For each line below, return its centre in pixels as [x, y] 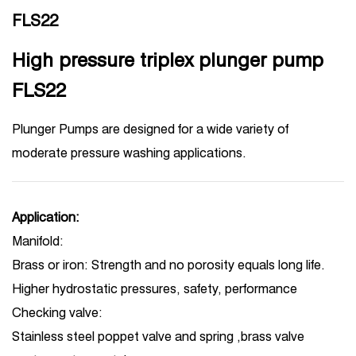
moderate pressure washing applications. [129, 153]
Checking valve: [57, 313]
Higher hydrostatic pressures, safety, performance [155, 289]
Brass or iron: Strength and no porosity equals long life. [168, 265]
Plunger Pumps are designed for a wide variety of [150, 129]
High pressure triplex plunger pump [168, 60]
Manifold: [38, 241]
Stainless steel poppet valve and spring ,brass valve [158, 337]
